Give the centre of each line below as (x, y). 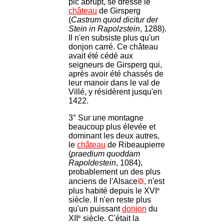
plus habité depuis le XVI (113, 191)
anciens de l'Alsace (103, 181)
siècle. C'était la (110, 218)
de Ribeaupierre (135, 144)
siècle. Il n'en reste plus (110, 200)
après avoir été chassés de (116, 73)
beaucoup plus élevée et (112, 126)
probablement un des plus (114, 171)
